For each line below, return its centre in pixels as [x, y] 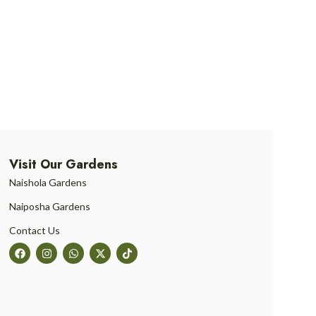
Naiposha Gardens [50, 206]
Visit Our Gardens [63, 164]
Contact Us [35, 230]
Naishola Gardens [48, 182]
